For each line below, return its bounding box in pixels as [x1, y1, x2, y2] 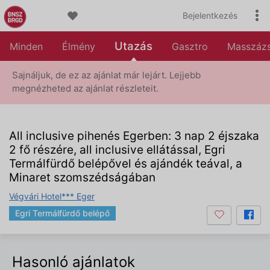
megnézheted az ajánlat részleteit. [12, 83, 159, 94]
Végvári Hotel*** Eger [9, 191, 95, 201]
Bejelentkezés [183, 10, 237, 20]
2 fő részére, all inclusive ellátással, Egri [9, 143, 225, 157]
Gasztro [172, 40, 208, 52]
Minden [10, 40, 43, 52]
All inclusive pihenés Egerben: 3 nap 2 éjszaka [9, 129, 259, 143]
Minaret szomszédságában [9, 171, 155, 184]
